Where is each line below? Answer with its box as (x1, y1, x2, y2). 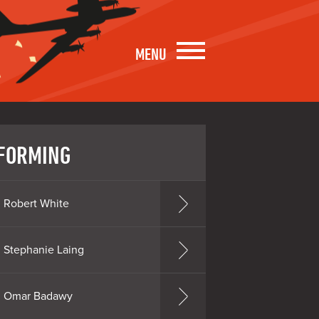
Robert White (3, 196, 69, 211)
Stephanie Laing (3, 242, 84, 257)
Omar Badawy (3, 288, 73, 303)
